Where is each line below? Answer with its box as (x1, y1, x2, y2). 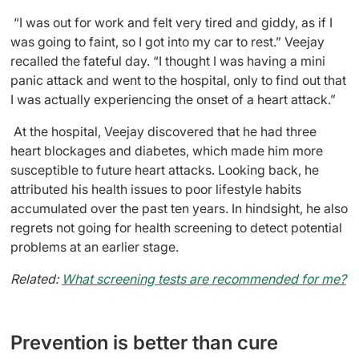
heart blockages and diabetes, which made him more (10, 142, 323, 159)
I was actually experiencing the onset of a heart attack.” (10, 91, 336, 107)
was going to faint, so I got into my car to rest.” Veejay (10, 33, 325, 50)
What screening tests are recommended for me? (62, 270, 346, 287)
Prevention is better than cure (10, 330, 278, 354)
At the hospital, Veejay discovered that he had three (14, 123, 317, 139)
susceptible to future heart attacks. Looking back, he (10, 161, 319, 178)
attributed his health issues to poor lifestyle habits (10, 180, 301, 197)
